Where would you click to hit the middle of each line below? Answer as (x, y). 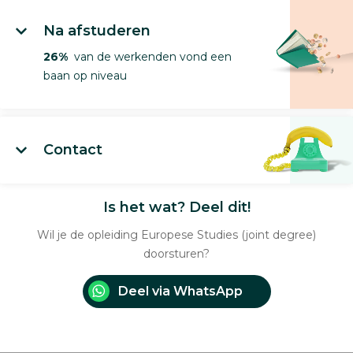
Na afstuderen (97, 30)
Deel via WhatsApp (180, 291)
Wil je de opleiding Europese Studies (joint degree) (176, 234)
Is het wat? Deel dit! (176, 207)
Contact (73, 149)
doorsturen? (176, 253)
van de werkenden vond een (150, 56)
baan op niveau (85, 75)
